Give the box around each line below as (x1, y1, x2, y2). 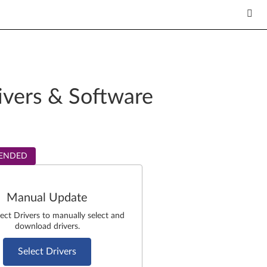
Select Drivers (18, 247, 77, 256)
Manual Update (7, 192, 88, 204)
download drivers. (14, 222, 80, 231)
